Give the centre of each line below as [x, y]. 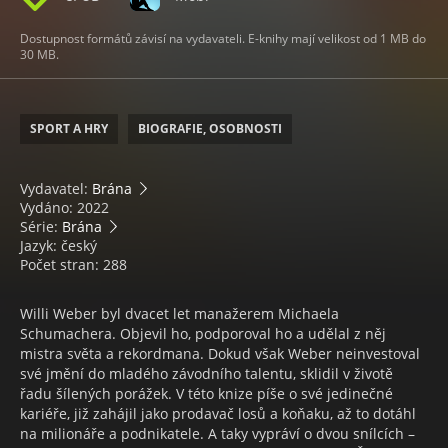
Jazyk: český [58, 246]
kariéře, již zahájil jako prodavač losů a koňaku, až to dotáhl [218, 414]
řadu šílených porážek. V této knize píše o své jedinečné [206, 394]
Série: [41, 227]
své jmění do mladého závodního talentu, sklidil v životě [206, 374]
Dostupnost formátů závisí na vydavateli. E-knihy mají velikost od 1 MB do [223, 39]
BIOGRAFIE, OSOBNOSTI [210, 129]
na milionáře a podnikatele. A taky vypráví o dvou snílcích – [217, 434]
